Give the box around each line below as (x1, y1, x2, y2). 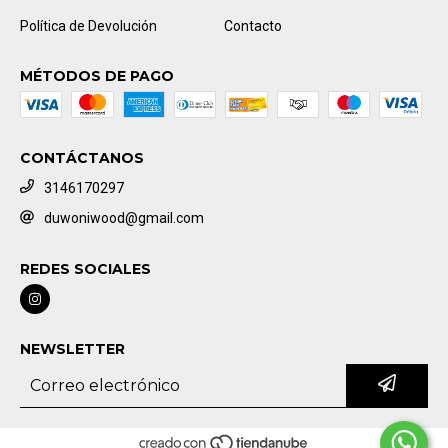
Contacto (224, 17, 282, 34)
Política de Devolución (20, 17, 157, 34)
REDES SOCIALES (20, 260, 151, 279)
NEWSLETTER (20, 340, 125, 359)
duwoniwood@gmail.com (44, 210, 204, 227)
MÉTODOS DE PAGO (20, 66, 174, 85)
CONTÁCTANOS (20, 148, 144, 167)
